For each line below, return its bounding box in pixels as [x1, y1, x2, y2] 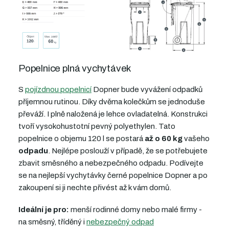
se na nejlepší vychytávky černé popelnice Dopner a [18, 171, 198, 180]
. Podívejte [166, 159, 203, 168]
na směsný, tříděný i [18, 218, 86, 226]
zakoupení [18, 184, 54, 192]
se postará [104, 134, 145, 143]
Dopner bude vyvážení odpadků [91, 85, 202, 94]
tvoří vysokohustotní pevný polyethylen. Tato [18, 122, 175, 131]
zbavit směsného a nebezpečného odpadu [18, 159, 166, 168]
